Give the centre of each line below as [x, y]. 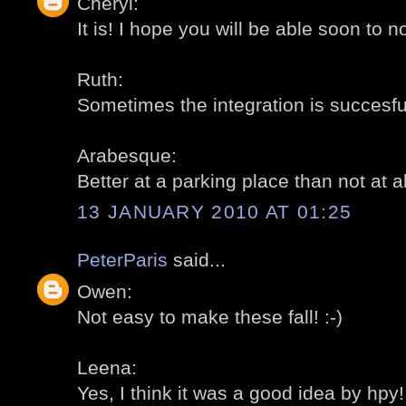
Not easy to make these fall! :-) [210, 316]
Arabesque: [127, 155]
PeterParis [122, 260]
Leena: [107, 367]
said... [197, 260]
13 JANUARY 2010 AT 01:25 [215, 212]
